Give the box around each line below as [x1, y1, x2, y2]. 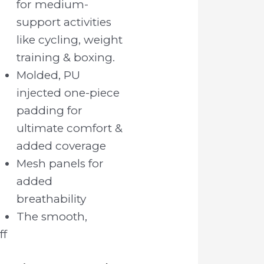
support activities [16, 15, 112, 29]
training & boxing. [16, 50, 115, 64]
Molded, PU [16, 68, 81, 82]
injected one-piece [16, 85, 120, 100]
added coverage [16, 138, 107, 153]
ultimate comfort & [16, 121, 123, 135]
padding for [16, 103, 83, 117]
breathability [16, 192, 87, 206]
